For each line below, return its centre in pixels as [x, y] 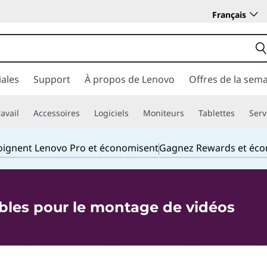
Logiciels [111, 113]
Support [52, 79]
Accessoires [57, 113]
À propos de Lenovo [130, 79]
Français [229, 14]
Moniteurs [164, 113]
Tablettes [217, 113]
